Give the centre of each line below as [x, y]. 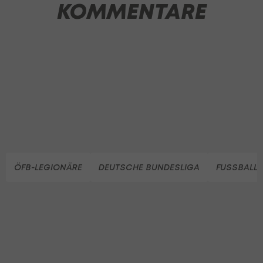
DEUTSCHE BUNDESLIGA [149, 167]
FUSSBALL [237, 167]
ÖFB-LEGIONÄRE [48, 167]
